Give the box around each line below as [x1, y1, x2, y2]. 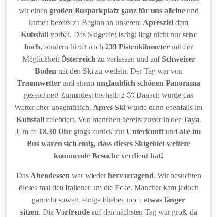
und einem [61, 79, 96, 87]
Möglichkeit [22, 55, 61, 63]
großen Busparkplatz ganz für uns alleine [49, 6, 185, 15]
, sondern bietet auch [40, 43, 105, 51]
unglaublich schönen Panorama [96, 79, 200, 87]
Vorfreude [55, 208, 90, 216]
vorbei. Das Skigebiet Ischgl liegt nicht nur [48, 31, 183, 39]
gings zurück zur [72, 127, 126, 136]
